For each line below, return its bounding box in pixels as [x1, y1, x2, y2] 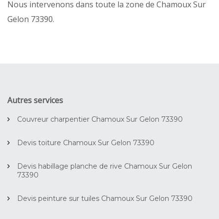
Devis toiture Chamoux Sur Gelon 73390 [17, 138, 154, 147]
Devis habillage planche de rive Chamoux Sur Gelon [17, 161, 192, 171]
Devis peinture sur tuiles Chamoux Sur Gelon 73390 [17, 194, 193, 203]
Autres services [7, 94, 63, 106]
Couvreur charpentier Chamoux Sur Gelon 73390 [17, 114, 183, 124]
